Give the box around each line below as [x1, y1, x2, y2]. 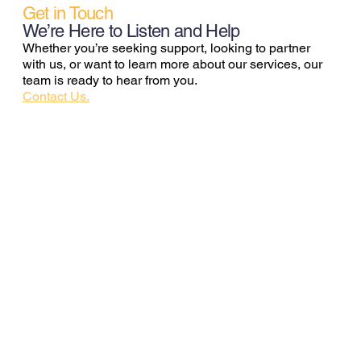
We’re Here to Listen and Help [22, 20, 240, 41]
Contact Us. [22, 88, 89, 104]
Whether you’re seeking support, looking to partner [22, 39, 310, 56]
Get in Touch [22, 2, 113, 23]
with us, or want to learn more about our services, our [22, 56, 322, 72]
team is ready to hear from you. [22, 72, 197, 88]
